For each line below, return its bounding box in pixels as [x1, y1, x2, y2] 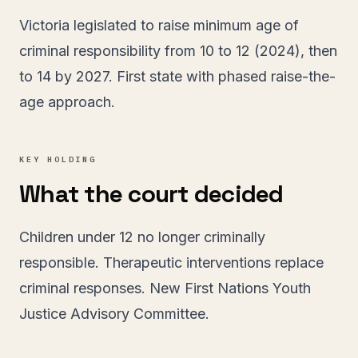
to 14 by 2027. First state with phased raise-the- [19, 68, 336, 85]
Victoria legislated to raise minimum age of [19, 17, 299, 34]
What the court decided [19, 178, 284, 209]
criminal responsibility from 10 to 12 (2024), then [19, 42, 337, 59]
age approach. [19, 93, 115, 110]
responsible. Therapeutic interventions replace [19, 254, 324, 271]
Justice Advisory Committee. [19, 305, 209, 322]
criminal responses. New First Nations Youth [19, 280, 311, 296]
